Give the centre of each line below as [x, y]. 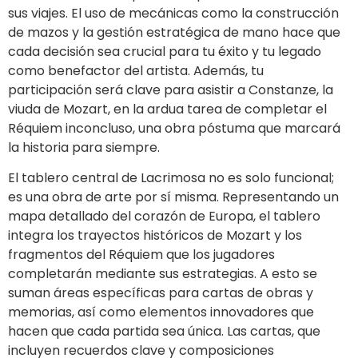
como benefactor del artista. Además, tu [136, 71]
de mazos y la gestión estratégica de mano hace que [174, 33]
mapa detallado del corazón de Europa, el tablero [164, 217]
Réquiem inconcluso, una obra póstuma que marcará [174, 129]
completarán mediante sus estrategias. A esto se [163, 274]
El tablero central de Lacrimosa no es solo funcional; [171, 178]
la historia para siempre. [84, 148]
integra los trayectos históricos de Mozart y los [155, 236]
